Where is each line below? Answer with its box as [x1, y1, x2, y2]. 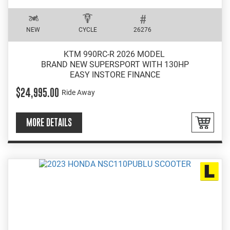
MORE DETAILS [26, 117, 72, 128]
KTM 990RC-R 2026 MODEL [63, 49, 167, 59]
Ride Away [62, 88, 95, 97]
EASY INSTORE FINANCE [70, 69, 160, 80]
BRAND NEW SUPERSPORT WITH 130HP [41, 59, 189, 69]
